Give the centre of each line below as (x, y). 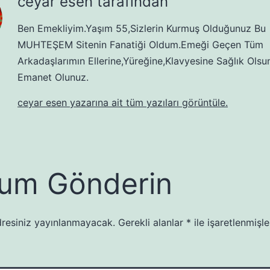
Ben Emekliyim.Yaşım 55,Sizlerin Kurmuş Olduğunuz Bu (142, 29)
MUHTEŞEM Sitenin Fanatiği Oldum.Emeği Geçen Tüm (140, 45)
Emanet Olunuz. (53, 77)
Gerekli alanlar (152, 223)
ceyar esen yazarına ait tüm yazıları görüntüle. (123, 103)
